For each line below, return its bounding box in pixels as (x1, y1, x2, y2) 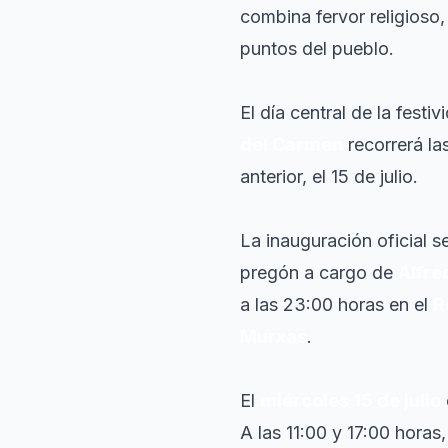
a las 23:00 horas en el (240, 294, 433, 315)
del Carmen (240, 134, 343, 155)
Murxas (240, 326, 307, 347)
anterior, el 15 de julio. (240, 166, 418, 187)
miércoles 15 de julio (260, 390, 441, 411)
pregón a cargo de (240, 262, 398, 283)
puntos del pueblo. (240, 38, 394, 59)
